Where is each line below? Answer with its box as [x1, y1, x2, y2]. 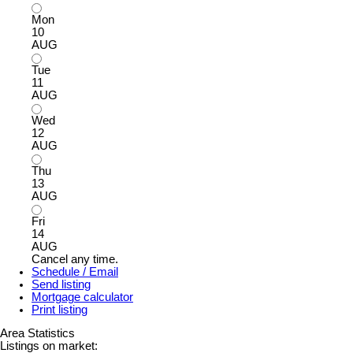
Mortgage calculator [32, 290, 133, 303]
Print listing [32, 303, 87, 316]
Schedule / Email [32, 265, 118, 278]
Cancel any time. [32, 252, 118, 266]
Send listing [32, 277, 91, 291]
